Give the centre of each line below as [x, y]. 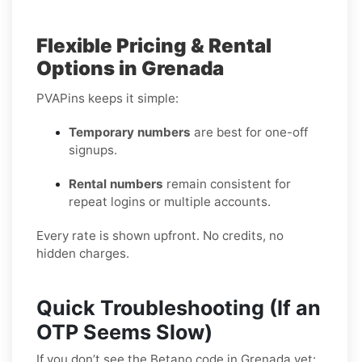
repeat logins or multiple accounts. [170, 201]
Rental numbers [116, 183]
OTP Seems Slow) [124, 332]
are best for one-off [249, 132]
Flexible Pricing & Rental [154, 45]
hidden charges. [83, 253]
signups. [93, 149]
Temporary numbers [130, 132]
